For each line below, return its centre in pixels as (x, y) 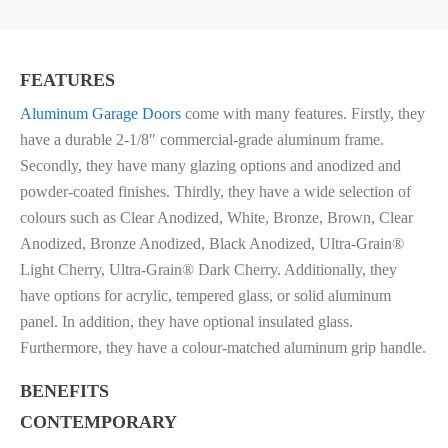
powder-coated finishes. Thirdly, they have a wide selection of (215, 192)
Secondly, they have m (91, 166)
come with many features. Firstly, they (303, 114)
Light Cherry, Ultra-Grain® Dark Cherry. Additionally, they (208, 270)
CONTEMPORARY (98, 422)
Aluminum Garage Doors (100, 114)
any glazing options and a (243, 166)
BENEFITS (64, 391)
